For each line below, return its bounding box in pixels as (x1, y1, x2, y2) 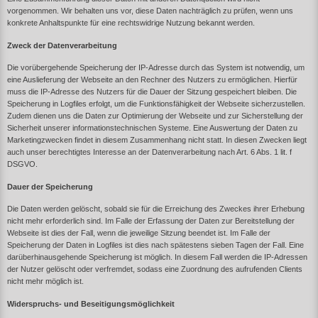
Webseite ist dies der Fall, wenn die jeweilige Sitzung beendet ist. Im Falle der (7, 229, 270, 238)
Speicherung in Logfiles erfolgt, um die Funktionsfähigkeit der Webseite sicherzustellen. (7, 99, 305, 109)
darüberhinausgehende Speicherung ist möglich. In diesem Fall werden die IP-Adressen (7, 253, 307, 262)
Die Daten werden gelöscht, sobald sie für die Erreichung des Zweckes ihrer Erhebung (7, 204, 305, 214)
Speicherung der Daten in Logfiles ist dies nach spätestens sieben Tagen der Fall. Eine (7, 241, 304, 250)
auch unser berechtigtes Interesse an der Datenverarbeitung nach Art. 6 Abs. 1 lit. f (7, 148, 292, 157)
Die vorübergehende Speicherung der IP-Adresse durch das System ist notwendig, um (7, 63, 305, 72)
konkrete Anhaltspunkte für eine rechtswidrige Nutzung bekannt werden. (7, 18, 255, 27)
